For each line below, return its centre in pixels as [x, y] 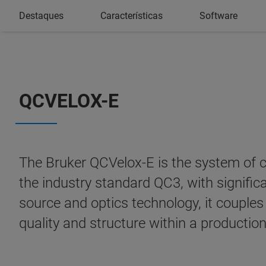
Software [218, 15]
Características [132, 15]
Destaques [41, 15]
